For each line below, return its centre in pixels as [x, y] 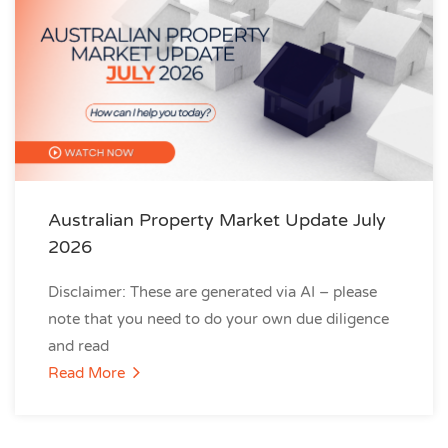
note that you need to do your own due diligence [218, 319]
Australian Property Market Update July [217, 220]
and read [78, 346]
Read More [88, 373]
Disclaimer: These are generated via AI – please [212, 292]
